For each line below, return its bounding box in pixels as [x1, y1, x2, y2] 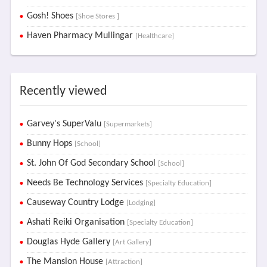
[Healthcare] [135, 32, 174, 40]
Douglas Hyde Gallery [26, 237, 113, 247]
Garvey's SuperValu [26, 119, 104, 129]
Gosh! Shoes [26, 11, 76, 21]
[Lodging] [126, 199, 156, 207]
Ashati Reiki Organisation [26, 218, 127, 227]
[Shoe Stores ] [75, 13, 119, 20]
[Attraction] [105, 258, 142, 266]
